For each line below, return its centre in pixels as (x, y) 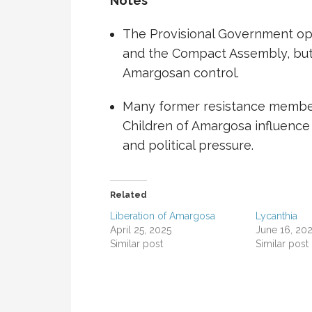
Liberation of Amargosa (163, 216)
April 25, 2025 (141, 230)
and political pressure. (188, 146)
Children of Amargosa (187, 126)
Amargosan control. (180, 73)
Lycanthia (277, 216)
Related (128, 195)
